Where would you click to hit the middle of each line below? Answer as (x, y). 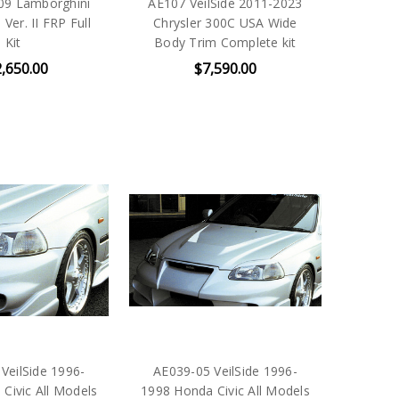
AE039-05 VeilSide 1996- (225, 371)
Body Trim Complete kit (225, 42)
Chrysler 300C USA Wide (225, 22)
